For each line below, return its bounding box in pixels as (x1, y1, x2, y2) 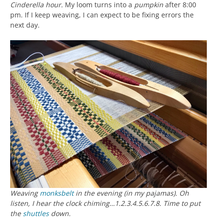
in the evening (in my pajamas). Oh (74, 188, 189, 198)
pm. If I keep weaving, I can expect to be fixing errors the (10, 10, 194, 20)
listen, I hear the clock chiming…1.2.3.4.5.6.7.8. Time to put (10, 198, 201, 208)
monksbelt (40, 188, 74, 198)
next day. (10, 20, 40, 30)
